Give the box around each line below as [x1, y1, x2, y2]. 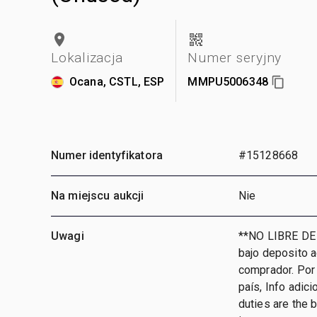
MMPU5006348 [188, 74, 269, 88]
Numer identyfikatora [51, 148, 163, 162]
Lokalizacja [51, 49, 123, 66]
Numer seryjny [188, 49, 282, 66]
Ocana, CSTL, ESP [69, 74, 165, 88]
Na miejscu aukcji [51, 188, 144, 202]
